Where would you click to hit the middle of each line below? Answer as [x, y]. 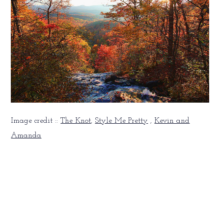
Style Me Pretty [122, 121]
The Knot [76, 121]
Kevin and [172, 121]
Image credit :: [36, 121]
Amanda [26, 136]
